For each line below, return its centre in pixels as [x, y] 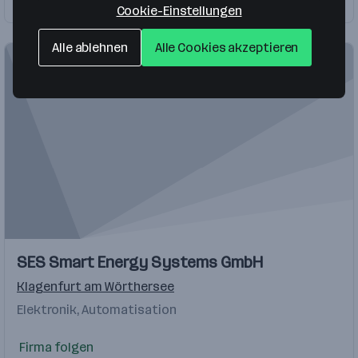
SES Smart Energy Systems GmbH [140, 263]
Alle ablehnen [90, 47]
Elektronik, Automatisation [97, 310]
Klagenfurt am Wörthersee [95, 287]
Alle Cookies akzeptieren [227, 47]
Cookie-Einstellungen [179, 10]
